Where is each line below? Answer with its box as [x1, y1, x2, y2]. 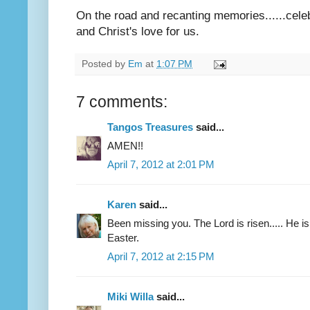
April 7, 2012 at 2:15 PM [107, 250, 215, 262]
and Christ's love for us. [76, 24, 199, 38]
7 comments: [76, 92, 167, 111]
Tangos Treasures [107, 120, 193, 133]
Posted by [82, 58, 128, 69]
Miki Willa [107, 290, 154, 302]
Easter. [107, 231, 139, 244]
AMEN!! [107, 139, 143, 152]
